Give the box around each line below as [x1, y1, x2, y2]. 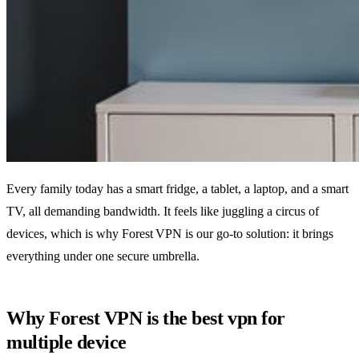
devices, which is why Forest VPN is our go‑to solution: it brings [6, 227, 333, 241]
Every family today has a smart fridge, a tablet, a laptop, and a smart [6, 182, 349, 196]
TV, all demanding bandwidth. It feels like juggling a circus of [6, 204, 319, 219]
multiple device [6, 332, 127, 353]
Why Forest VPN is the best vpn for [6, 308, 285, 329]
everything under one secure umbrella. [6, 249, 200, 264]
